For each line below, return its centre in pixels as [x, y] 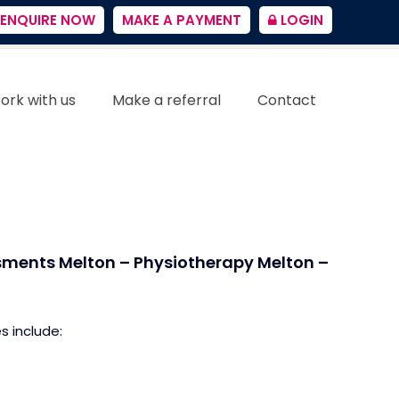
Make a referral [167, 100]
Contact [287, 100]
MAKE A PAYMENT [182, 20]
